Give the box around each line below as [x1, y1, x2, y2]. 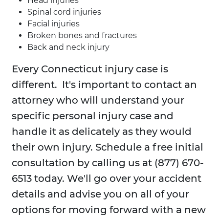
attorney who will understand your [12, 94, 184, 107]
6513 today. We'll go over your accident [12, 173, 201, 185]
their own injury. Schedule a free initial [12, 141, 203, 153]
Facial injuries [27, 19, 80, 29]
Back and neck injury [27, 43, 109, 52]
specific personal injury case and [12, 110, 174, 122]
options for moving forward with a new [12, 204, 206, 216]
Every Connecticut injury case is [12, 63, 168, 75]
